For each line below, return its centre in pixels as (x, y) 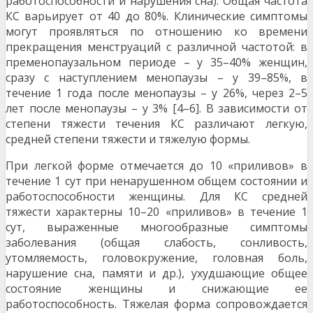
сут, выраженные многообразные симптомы (156, 227)
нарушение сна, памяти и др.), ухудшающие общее (156, 274)
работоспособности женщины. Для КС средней (156, 197)
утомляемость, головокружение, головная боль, (156, 258)
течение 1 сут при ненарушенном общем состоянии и (156, 181)
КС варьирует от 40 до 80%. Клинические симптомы (156, 16)
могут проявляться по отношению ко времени (156, 32)
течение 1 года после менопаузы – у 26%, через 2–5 (156, 93)
